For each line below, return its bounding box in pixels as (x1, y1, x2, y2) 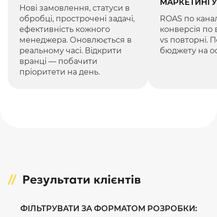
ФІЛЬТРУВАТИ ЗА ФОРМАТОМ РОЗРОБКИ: (20, 204, 197, 214)
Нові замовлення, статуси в (19, 3, 130, 13)
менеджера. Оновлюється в (19, 35, 132, 45)
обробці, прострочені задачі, (19, 14, 135, 24)
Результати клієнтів (22, 172, 141, 187)
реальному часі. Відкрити (19, 46, 122, 56)
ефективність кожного (19, 25, 110, 34)
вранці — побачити (19, 57, 97, 66)
